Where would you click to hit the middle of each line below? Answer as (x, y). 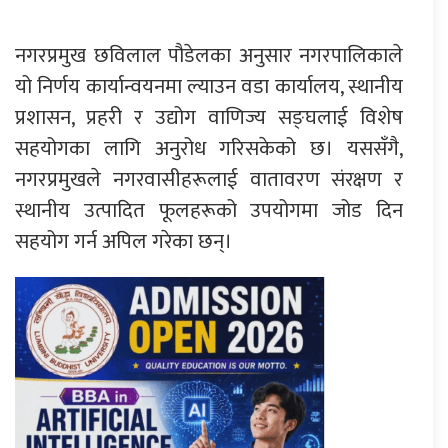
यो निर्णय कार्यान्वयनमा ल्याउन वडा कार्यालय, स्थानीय (209, 86)
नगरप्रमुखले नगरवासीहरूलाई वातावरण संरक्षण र (209, 179)
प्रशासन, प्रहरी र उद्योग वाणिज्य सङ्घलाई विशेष (209, 117)
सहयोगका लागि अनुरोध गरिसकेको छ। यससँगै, (209, 148)
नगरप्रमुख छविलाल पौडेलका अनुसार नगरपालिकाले (209, 55)
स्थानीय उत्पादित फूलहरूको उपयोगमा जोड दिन (209, 210)
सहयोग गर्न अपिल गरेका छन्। (123, 241)
